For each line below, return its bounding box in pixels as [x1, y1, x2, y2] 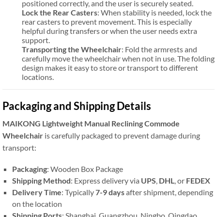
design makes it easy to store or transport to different [22, 63, 198, 72]
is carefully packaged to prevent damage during [43, 131, 200, 140]
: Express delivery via [71, 176, 141, 185]
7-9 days [95, 187, 124, 197]
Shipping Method [12, 176, 71, 185]
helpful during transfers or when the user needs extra [22, 26, 197, 35]
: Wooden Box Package [47, 164, 123, 173]
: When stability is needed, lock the [97, 8, 212, 17]
